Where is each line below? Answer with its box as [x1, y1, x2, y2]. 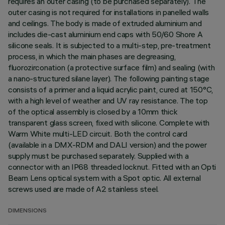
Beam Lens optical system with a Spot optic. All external [8, 173, 201, 183]
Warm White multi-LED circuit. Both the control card [8, 129, 187, 139]
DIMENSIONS [8, 208, 47, 214]
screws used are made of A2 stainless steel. [8, 184, 159, 194]
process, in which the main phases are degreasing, [8, 51, 176, 61]
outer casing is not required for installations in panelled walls [8, 7, 209, 17]
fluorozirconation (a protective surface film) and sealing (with [8, 62, 215, 72]
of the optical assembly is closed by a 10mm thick [8, 106, 178, 117]
